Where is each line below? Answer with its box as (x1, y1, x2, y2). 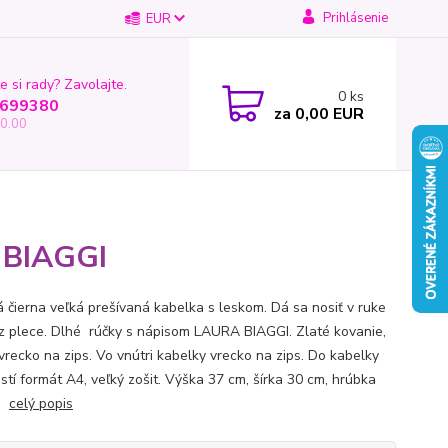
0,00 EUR (290, 102, 364, 125)
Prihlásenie (322, 9, 388, 27)
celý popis (8, 394, 73, 413)
